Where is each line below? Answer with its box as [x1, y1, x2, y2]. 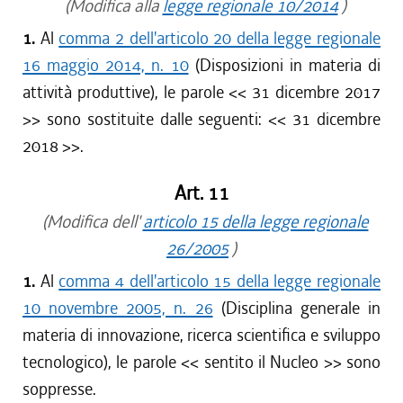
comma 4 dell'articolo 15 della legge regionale [58, 270, 381, 292]
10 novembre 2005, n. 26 [22, 297, 213, 319]
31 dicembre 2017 [252, 81, 381, 103]
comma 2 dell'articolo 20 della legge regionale [58, 27, 381, 49]
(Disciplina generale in [212, 297, 381, 319]
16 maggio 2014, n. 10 [22, 54, 189, 76]
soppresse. [22, 378, 96, 400]
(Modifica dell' [34, 210, 143, 233]
